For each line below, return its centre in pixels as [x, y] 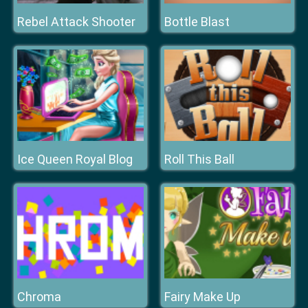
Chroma [39, 297]
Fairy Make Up [202, 297]
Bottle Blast [197, 22]
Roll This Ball [199, 159]
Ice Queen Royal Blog [75, 159]
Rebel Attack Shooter [76, 22]
